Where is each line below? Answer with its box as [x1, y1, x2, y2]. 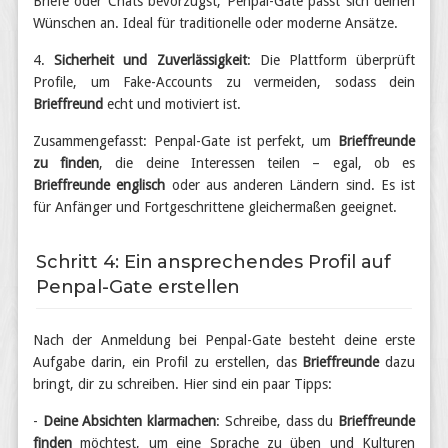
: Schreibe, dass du [216, 413, 339, 429]
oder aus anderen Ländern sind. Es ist [165, 177, 415, 193]
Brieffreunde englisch [33, 177, 166, 193]
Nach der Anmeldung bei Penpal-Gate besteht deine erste [33, 332, 415, 348]
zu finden [33, 155, 100, 171]
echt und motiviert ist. [103, 96, 241, 112]
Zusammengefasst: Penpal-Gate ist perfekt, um [33, 133, 338, 149]
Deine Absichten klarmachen [42, 413, 217, 429]
